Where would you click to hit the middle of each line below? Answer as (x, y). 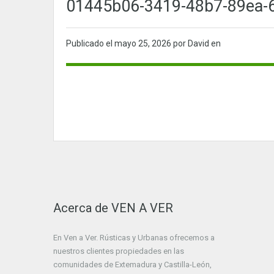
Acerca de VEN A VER (113, 208)
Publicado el (90, 44)
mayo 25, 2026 (144, 44)
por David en (197, 44)
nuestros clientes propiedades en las (119, 251)
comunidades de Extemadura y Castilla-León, (132, 265)
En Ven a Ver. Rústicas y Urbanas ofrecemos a (134, 238)
